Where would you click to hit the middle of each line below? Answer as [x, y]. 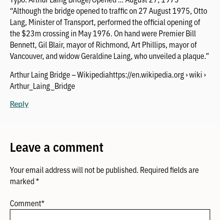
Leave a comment [57, 146]
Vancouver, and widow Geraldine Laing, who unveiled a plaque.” [110, 56]
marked [23, 181]
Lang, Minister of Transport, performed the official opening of [105, 22]
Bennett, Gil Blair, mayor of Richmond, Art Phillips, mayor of [103, 44]
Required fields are [169, 170]
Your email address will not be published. [74, 170]
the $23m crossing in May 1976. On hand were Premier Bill [103, 33]
